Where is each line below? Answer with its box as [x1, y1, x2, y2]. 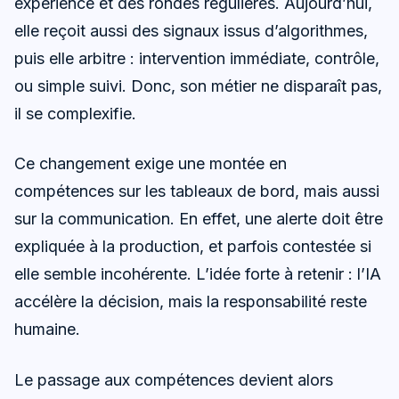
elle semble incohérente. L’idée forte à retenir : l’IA [14, 265, 381, 284]
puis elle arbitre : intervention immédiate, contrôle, [14, 49, 379, 69]
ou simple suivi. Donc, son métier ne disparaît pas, [14, 77, 382, 96]
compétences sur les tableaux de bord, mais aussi [14, 182, 379, 201]
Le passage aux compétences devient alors [14, 370, 333, 389]
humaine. [14, 320, 80, 339]
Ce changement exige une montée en [14, 154, 287, 174]
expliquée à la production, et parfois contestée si [14, 237, 371, 256]
